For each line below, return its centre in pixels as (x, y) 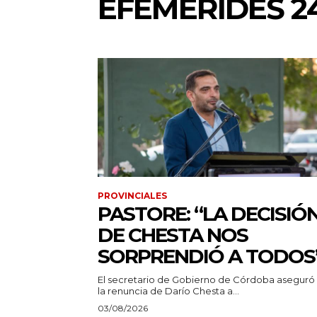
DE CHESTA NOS (173, 235)
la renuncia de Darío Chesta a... (168, 290)
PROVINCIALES (132, 195)
